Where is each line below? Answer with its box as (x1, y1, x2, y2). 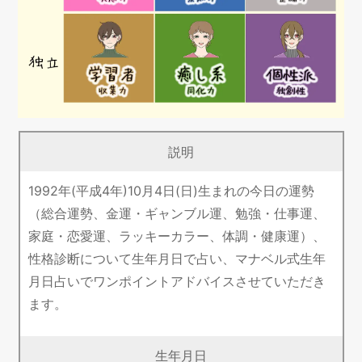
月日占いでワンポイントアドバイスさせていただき (27, 273, 326, 290)
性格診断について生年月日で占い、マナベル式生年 (27, 250, 326, 267)
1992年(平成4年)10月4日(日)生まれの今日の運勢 (27, 183, 314, 200)
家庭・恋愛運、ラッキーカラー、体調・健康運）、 (27, 228, 326, 245)
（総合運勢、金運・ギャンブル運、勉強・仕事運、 (27, 205, 326, 222)
